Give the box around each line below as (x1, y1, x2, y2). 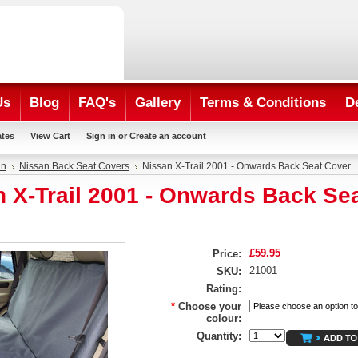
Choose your (178, 300, 241, 312)
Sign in (86, 131, 116, 141)
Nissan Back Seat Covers (19, 161, 129, 171)
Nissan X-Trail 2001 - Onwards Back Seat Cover (142, 161, 351, 171)
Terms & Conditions (200, 95, 326, 110)
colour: (206, 312, 241, 324)
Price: (213, 248, 241, 260)
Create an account (129, 131, 206, 141)
